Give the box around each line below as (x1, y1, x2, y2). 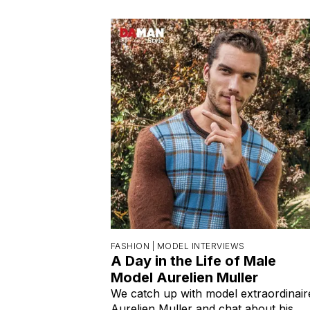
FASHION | (111, 240, 157, 251)
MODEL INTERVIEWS (156, 240, 245, 251)
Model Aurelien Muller (111, 268, 258, 286)
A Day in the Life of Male (111, 252, 276, 269)
